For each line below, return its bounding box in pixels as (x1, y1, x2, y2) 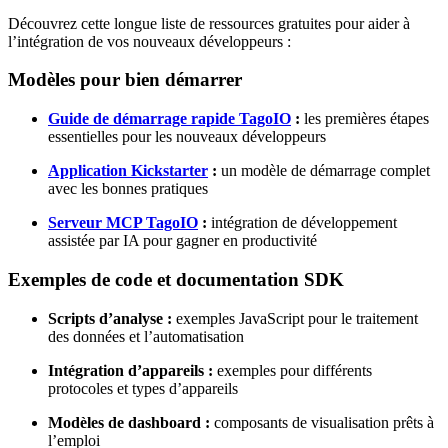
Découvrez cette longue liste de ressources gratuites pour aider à (8, 14, 410, 32)
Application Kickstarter (48, 162, 208, 180)
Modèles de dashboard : (48, 413, 210, 431)
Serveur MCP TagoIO (48, 214, 198, 232)
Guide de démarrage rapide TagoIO (48, 110, 291, 128)
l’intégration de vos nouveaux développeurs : (8, 32, 291, 50)
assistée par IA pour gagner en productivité (48, 232, 317, 250)
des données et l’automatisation (48, 327, 244, 345)
